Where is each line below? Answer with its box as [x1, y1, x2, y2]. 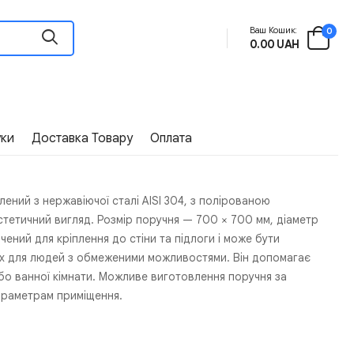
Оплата [150, 130, 193, 146]
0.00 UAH [249, 37, 299, 52]
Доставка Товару [32, 130, 134, 146]
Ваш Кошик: [249, 24, 297, 36]
